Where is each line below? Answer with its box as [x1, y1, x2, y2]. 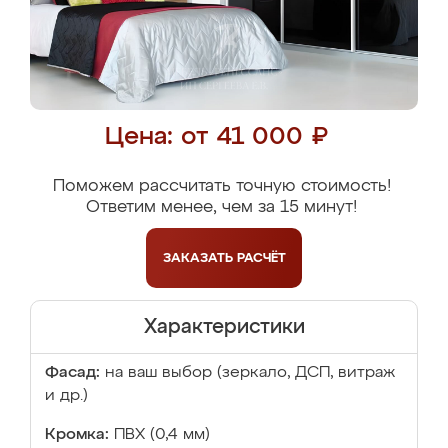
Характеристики [143, 317, 305, 337]
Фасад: [45, 365, 100, 381]
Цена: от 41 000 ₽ [105, 125, 328, 150]
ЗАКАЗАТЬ [162, 251, 237, 265]
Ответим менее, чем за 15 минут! [86, 199, 357, 216]
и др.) [45, 388, 88, 404]
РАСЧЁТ [236, 251, 286, 265]
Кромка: [45, 427, 109, 443]
